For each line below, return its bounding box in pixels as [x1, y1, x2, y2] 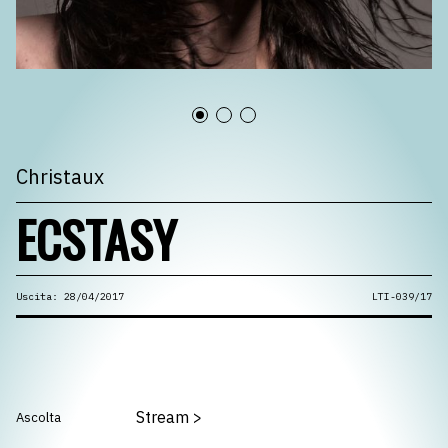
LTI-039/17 [372, 290, 432, 303]
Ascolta [16, 409, 61, 426]
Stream [136, 407, 189, 427]
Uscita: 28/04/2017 [16, 290, 124, 303]
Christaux [16, 163, 104, 190]
